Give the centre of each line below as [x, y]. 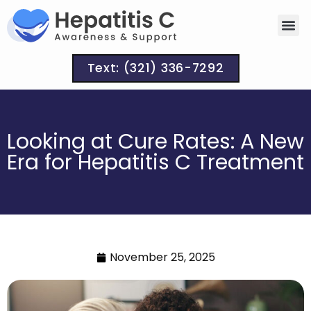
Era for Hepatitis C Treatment [155, 162]
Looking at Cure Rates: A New [155, 141]
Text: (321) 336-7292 [155, 68]
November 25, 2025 [162, 257]
